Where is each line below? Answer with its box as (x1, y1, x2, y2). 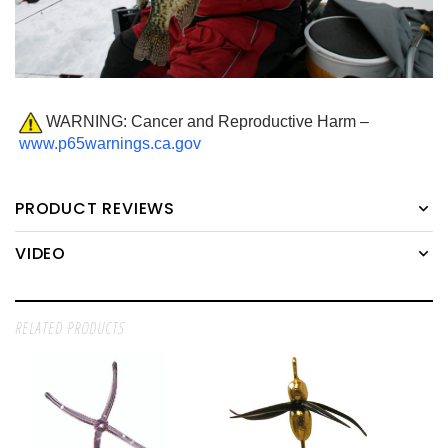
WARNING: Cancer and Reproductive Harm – (46, 112, 369, 130)
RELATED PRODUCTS (15, 317, 125, 340)
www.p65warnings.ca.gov (19, 135, 201, 153)
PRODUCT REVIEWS (15, 197, 175, 221)
